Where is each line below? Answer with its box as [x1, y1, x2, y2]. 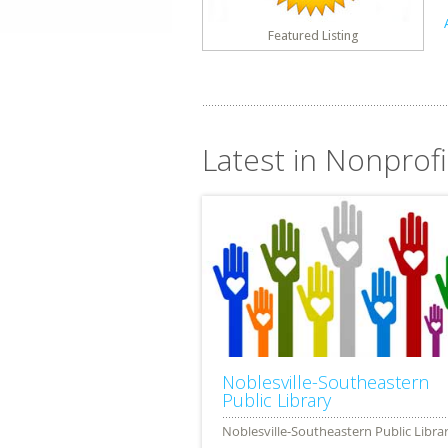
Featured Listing [267, 28, 359, 43]
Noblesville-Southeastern [222, 370, 429, 395]
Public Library [222, 388, 331, 413]
